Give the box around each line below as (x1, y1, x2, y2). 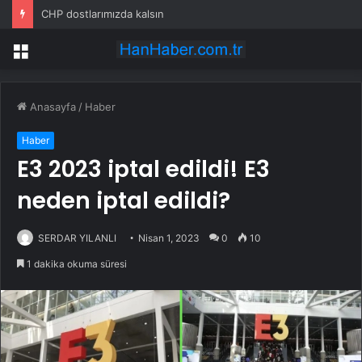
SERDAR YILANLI (38, 232, 116, 245)
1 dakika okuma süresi (24, 258, 127, 271)
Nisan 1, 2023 (138, 232, 200, 245)
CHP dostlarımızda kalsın (41, 7, 164, 20)
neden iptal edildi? (17, 185, 230, 217)
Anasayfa (27, 100, 76, 114)
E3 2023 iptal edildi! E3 (17, 154, 270, 186)
